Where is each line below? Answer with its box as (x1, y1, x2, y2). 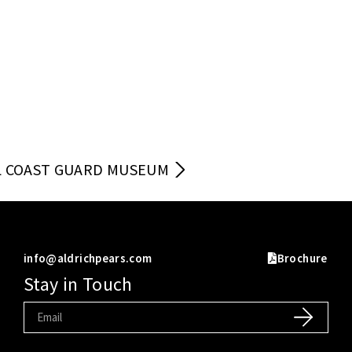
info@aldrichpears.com (23, 250, 152, 266)
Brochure (277, 250, 328, 266)
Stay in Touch (23, 271, 133, 296)
